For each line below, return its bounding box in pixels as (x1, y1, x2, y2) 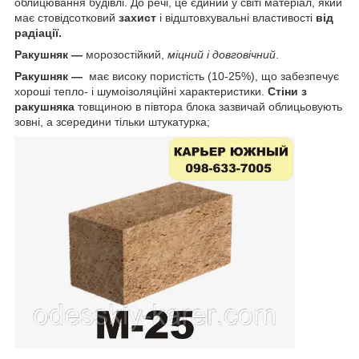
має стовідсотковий (14, 11, 119, 25)
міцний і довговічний (167, 48, 276, 62)
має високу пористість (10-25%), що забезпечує (86, 70, 339, 83)
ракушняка (14, 100, 75, 114)
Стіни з (268, 85, 307, 99)
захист (119, 11, 156, 25)
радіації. (14, 26, 62, 40)
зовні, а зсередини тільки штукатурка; (14, 115, 210, 129)
